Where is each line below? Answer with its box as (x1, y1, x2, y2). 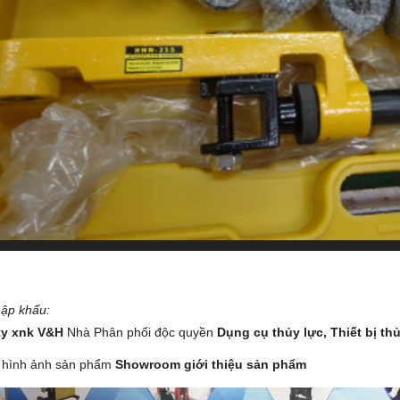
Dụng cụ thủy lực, (217, 324, 327, 339)
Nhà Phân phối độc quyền (67, 324, 217, 339)
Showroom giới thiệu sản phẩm (115, 356, 310, 371)
